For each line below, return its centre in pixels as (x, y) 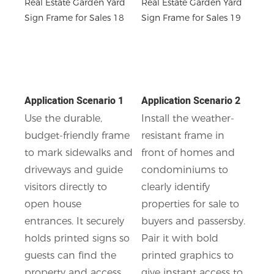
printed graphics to (187, 255)
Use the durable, (63, 118)
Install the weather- (187, 118)
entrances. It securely (74, 221)
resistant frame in (183, 135)
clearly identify (175, 187)
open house (53, 204)
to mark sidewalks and (79, 152)
